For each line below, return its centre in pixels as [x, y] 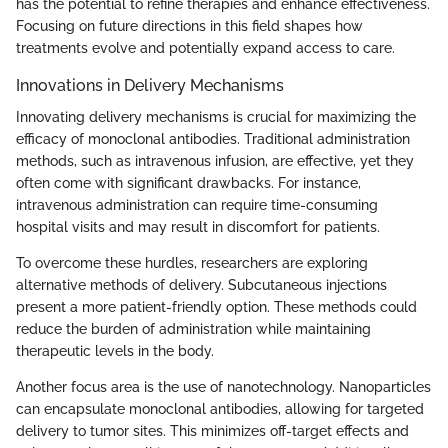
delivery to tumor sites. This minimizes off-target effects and [212, 431]
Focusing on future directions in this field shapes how [189, 25]
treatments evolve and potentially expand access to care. [205, 47]
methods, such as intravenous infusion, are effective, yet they [215, 161]
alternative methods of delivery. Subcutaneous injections [201, 285]
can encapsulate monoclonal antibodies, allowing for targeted [220, 409]
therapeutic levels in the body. [115, 351]
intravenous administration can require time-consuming [197, 205]
